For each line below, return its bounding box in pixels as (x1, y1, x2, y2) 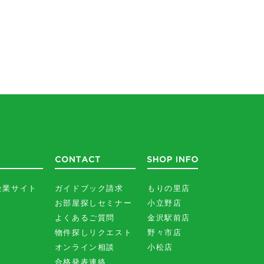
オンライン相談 (54, 243, 115, 252)
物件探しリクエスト (54, 228, 133, 237)
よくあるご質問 (54, 213, 115, 222)
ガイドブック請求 (54, 184, 124, 193)
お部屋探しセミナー (54, 199, 133, 207)
